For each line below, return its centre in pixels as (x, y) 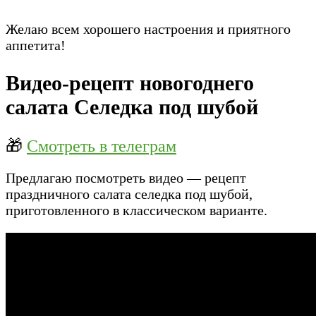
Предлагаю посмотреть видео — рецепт (126, 177)
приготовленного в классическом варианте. (136, 210)
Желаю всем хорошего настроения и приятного (148, 29)
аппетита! (36, 45)
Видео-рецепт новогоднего (130, 83)
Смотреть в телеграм (102, 146)
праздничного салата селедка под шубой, (129, 194)
